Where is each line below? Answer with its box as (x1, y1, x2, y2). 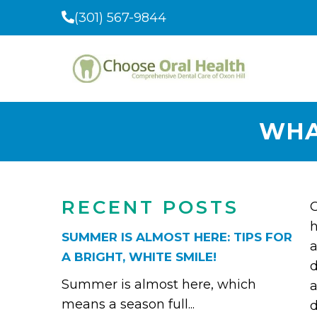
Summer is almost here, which (62, 276, 256, 292)
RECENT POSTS (62, 195, 239, 219)
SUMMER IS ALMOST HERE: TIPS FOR (62, 229, 292, 244)
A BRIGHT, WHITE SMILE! (62, 249, 217, 264)
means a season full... (62, 296, 195, 312)
